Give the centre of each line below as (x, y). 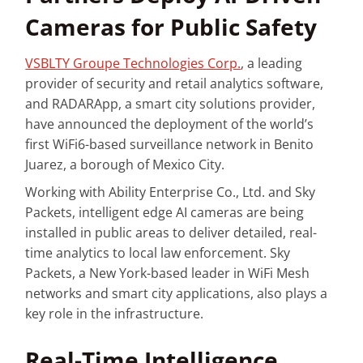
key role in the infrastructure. (115, 314)
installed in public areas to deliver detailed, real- (171, 233)
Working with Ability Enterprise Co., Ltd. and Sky (171, 192)
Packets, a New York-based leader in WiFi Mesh (168, 273)
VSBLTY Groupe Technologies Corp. (133, 63)
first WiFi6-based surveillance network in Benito (170, 144)
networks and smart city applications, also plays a (177, 294)
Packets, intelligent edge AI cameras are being (165, 213)
